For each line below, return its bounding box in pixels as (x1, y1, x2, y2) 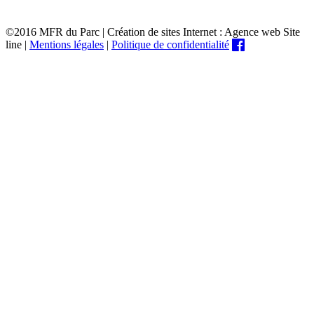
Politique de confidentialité (111, 38, 229, 50)
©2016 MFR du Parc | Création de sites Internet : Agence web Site (6, 25, 300, 38)
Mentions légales (29, 38, 104, 50)
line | (6, 38, 29, 50)
